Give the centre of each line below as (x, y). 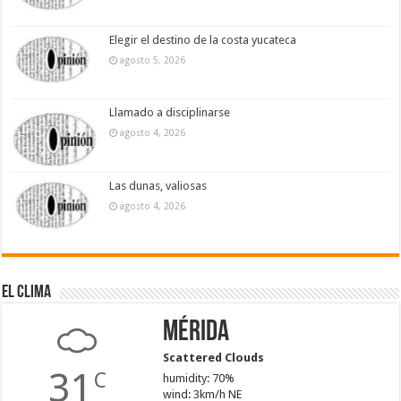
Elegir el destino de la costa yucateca (203, 40)
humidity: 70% (198, 378)
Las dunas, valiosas (158, 185)
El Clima (27, 292)
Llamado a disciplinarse (170, 113)
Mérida (196, 333)
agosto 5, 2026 (153, 60)
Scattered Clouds (213, 357)
